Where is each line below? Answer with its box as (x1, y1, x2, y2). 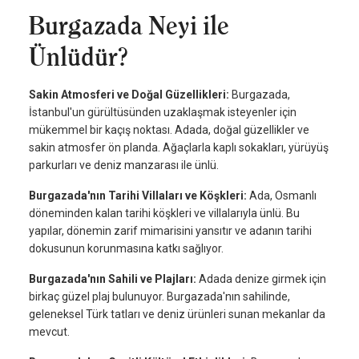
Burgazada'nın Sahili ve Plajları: (29, 272, 199, 286)
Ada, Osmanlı (249, 189, 317, 203)
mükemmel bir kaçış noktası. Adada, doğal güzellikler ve (29, 123, 309, 137)
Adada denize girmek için (199, 272, 326, 286)
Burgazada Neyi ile (29, 11, 229, 41)
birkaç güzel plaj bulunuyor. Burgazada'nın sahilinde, (29, 290, 290, 304)
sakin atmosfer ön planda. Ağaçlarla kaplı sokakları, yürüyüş (29, 141, 329, 155)
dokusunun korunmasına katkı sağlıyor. (29, 242, 224, 256)
